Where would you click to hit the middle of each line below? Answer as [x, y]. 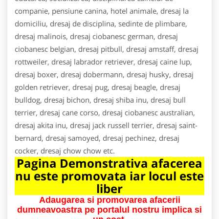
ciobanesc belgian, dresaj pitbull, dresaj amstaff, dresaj [107, 49]
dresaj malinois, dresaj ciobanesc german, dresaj [96, 36]
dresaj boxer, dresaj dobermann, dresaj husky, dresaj [104, 74]
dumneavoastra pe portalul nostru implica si [109, 209]
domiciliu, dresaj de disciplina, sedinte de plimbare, [101, 23]
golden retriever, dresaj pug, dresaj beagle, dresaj [98, 87]
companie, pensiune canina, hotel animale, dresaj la [102, 11]
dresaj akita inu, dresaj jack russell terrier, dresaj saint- [106, 125]
